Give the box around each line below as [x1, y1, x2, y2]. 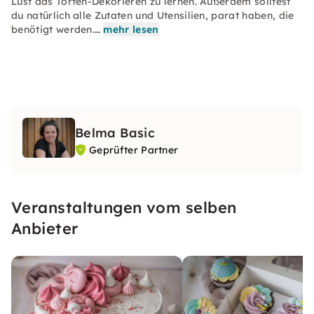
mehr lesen [103, 23, 159, 36]
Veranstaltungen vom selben [11, 197, 237, 217]
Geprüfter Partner [89, 144, 179, 156]
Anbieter [11, 218, 78, 238]
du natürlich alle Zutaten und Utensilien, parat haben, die [11, 9, 294, 22]
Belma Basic [75, 125, 155, 141]
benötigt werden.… [11, 23, 101, 36]
